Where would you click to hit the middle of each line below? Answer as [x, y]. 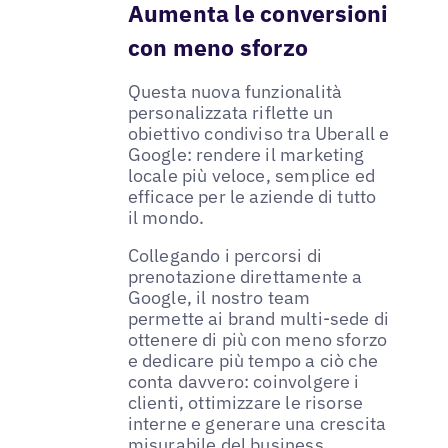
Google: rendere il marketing [246, 154]
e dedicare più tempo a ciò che [253, 360]
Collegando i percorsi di [224, 255]
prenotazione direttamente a [245, 276]
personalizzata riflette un [230, 112]
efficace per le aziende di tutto [252, 196]
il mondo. [166, 217]
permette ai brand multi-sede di [258, 318]
